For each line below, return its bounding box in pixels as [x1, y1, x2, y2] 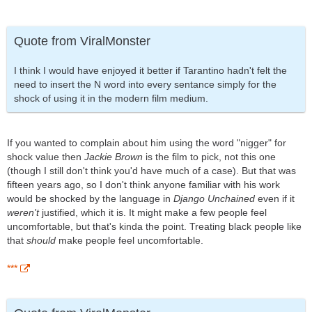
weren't [7, 207, 39, 219]
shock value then [7, 151, 84, 163]
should [26, 235, 56, 247]
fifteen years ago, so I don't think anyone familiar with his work [7, 179, 280, 191]
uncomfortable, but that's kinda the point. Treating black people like [7, 221, 302, 233]
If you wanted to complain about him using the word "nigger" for [7, 137, 286, 149]
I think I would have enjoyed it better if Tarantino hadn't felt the [14, 65, 287, 77]
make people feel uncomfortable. [56, 235, 203, 247]
